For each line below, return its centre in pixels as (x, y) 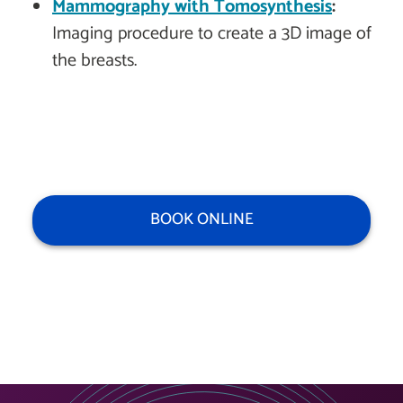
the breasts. (94, 61)
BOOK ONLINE (201, 220)
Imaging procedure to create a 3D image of (212, 34)
